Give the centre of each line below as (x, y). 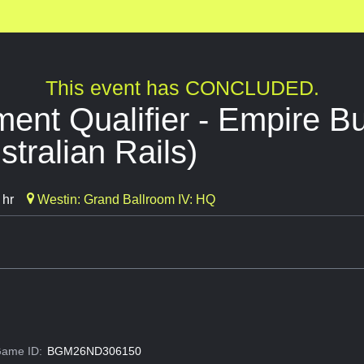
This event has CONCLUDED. (182, 88)
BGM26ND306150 (94, 351)
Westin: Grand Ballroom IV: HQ (125, 200)
